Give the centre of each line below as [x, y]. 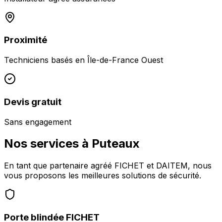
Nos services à [48, 144]
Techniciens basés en [46, 60]
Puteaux [116, 144]
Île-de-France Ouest [125, 60]
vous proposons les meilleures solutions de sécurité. [103, 176]
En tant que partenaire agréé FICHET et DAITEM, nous [108, 166]
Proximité [26, 40]
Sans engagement [38, 122]
